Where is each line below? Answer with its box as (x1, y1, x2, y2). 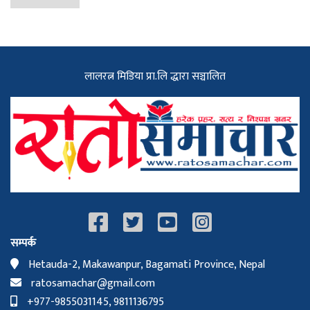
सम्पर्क (10, 233, 36, 253)
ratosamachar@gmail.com (28, 273, 155, 293)
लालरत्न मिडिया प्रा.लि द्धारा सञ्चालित (84, 67, 226, 86)
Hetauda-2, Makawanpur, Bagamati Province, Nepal (26, 255, 265, 274)
